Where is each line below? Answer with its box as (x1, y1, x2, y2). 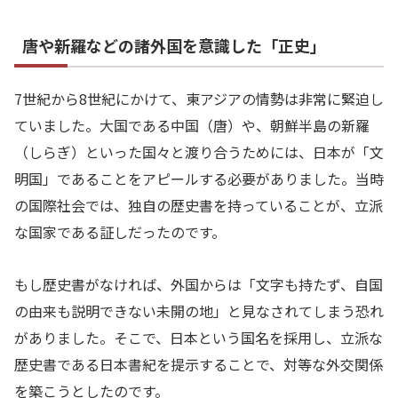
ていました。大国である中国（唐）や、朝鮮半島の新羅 (14, 114, 370, 136)
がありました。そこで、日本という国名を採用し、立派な (14, 326, 383, 348)
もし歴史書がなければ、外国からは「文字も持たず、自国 (14, 273, 383, 295)
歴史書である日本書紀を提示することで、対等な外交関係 (14, 353, 383, 375)
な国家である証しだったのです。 (14, 220, 226, 243)
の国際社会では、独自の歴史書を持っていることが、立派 (14, 194, 383, 216)
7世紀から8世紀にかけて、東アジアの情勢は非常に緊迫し (14, 87, 384, 109)
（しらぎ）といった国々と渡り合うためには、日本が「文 (14, 140, 384, 163)
